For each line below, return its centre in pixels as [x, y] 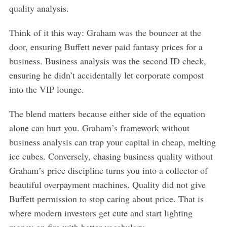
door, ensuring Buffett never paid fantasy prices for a [106, 46]
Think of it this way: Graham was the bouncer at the [105, 32]
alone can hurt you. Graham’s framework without [99, 127]
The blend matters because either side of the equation [107, 113]
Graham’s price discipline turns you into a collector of [108, 170]
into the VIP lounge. [46, 89]
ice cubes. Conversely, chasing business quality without [111, 156]
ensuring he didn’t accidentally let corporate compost [106, 75]
